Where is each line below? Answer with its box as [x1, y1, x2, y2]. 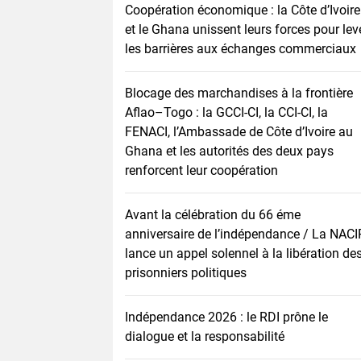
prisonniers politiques [125, 265, 247, 280]
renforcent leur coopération [125, 163, 278, 178]
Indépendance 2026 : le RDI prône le [125, 309, 328, 325]
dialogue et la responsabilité [125, 329, 284, 344]
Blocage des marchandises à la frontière [125, 85, 353, 101]
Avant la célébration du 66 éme [125, 207, 301, 222]
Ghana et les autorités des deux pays [125, 143, 334, 159]
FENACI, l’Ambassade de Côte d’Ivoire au [125, 124, 353, 139]
